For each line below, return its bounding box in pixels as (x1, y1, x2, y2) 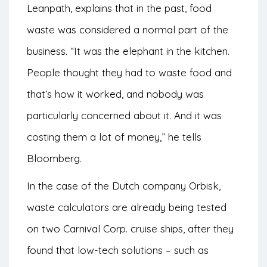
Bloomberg (27, 152, 80, 165)
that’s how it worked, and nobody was (27, 88, 204, 101)
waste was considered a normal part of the (27, 23, 228, 36)
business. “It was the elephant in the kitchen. (27, 45, 229, 58)
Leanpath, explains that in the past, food (27, 2, 212, 15)
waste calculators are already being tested (27, 201, 226, 214)
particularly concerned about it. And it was (27, 109, 222, 122)
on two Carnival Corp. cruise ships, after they (27, 222, 234, 235)
